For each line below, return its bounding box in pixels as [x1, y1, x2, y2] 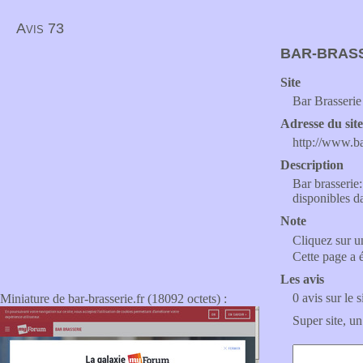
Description [280, 158, 344, 172]
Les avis [280, 272, 324, 286]
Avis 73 [16, 20, 64, 36]
